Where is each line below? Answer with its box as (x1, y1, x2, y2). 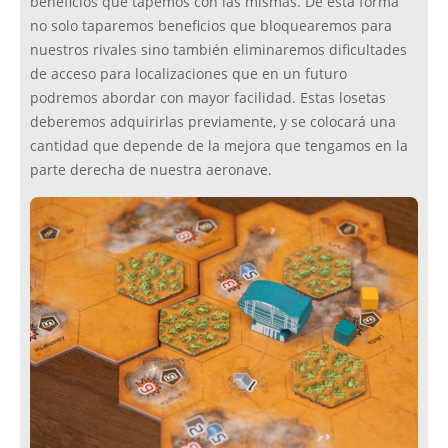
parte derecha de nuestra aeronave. (30, 161, 272, 180)
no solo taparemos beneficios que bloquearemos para (30, 17, 392, 36)
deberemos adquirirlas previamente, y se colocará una (30, 113, 396, 132)
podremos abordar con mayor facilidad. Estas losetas (30, 89, 386, 108)
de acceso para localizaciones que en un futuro (30, 65, 347, 84)
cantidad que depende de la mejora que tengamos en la (30, 137, 408, 156)
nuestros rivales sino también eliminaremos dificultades (30, 41, 407, 60)
